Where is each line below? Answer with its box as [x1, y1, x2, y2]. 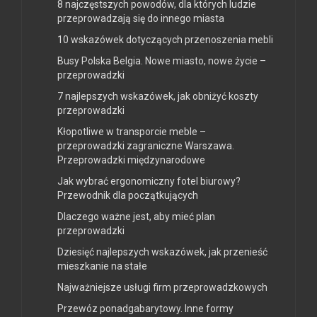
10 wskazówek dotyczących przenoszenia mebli [57, 33, 273, 45]
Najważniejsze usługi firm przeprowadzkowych [57, 281, 267, 293]
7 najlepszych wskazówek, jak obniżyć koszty [57, 90, 258, 102]
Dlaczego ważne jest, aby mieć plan [57, 210, 215, 222]
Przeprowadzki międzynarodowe [57, 154, 205, 166]
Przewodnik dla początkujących [57, 189, 198, 201]
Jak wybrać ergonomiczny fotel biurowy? [57, 175, 241, 187]
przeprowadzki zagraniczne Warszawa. [57, 139, 234, 151]
